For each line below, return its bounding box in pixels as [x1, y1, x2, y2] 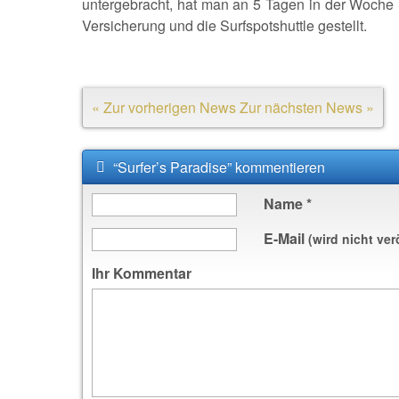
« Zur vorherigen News [92, 97, 236, 118]
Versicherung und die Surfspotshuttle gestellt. [82, 15, 367, 36]
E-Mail [263, 228, 308, 248]
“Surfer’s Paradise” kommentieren [110, 157, 325, 177]
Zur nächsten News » [240, 97, 374, 118]
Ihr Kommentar [92, 263, 191, 283]
